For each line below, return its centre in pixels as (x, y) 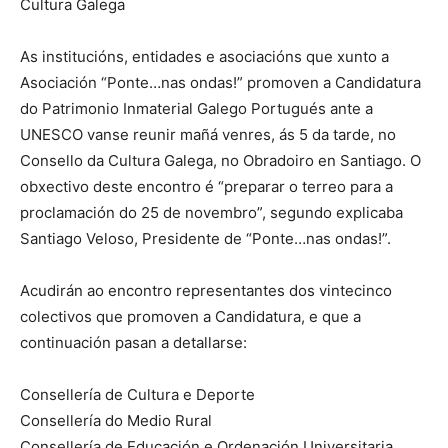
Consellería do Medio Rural (116, 420)
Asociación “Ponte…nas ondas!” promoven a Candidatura (220, 82)
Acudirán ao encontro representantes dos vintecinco (206, 290)
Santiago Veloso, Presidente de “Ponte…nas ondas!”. (205, 238)
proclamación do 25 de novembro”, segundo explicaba (211, 212)
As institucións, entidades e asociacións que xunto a (204, 56)
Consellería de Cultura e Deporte (137, 394)
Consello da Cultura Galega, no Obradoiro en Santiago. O (220, 160)
